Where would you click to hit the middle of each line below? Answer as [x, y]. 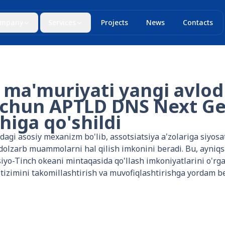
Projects [115, 22]
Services [62, 22]
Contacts [198, 22]
